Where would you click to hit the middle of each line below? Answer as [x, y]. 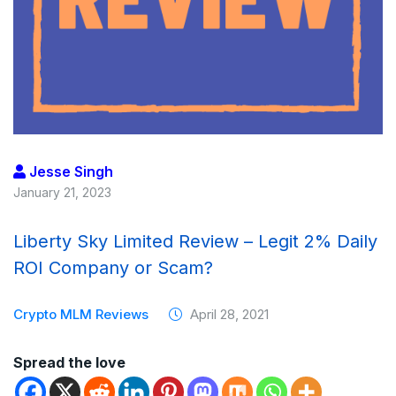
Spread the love [69, 362]
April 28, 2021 [228, 314]
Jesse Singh [69, 171]
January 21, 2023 [62, 192]
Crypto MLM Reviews [81, 314]
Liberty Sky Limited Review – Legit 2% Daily [195, 241]
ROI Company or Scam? [113, 267]
